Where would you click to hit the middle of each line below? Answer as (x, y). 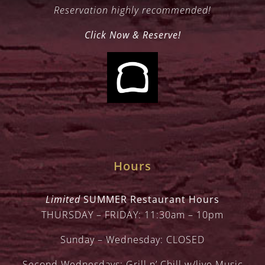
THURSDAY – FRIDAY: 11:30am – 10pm (132, 215)
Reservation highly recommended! (132, 10)
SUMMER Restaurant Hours (150, 199)
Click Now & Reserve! (132, 35)
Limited (63, 199)
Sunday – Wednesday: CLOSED (132, 240)
